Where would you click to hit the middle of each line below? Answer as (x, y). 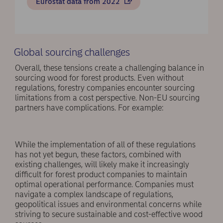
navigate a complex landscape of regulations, (94, 195)
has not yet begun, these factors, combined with (98, 155)
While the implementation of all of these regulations (105, 145)
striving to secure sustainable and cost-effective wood (109, 215)
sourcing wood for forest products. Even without (99, 78)
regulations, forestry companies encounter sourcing (105, 88)
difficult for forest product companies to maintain (101, 175)
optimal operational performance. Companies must (104, 185)
